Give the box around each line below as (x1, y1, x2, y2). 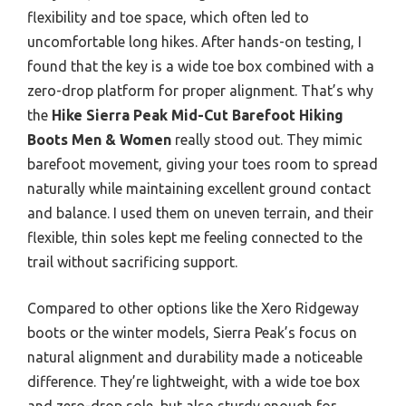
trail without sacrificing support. (27, 254, 237, 270)
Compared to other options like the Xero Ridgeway (27, 300, 359, 316)
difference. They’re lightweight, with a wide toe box (27, 373, 360, 390)
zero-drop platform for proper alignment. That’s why (27, 82, 373, 99)
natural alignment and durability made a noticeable (27, 349, 362, 365)
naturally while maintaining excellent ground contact (27, 180, 371, 197)
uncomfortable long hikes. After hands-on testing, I (27, 34, 362, 50)
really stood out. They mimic (171, 131, 362, 148)
